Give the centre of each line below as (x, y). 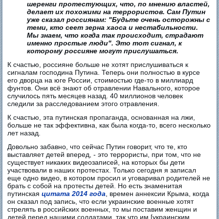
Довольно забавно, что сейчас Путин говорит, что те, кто (98, 147)
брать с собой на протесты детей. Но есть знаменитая (95, 186)
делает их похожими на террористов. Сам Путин (116, 12)
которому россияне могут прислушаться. (103, 51)
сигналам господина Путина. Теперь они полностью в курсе (104, 73)
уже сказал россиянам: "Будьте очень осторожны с (119, 20)
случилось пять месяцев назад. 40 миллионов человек (95, 96)
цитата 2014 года (74, 194)
